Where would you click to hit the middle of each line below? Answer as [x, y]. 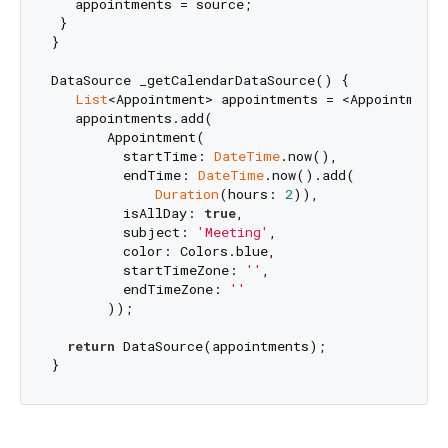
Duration [186, 193]
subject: [123, 231]
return [90, 345]
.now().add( [309, 174]
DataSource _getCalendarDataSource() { [199, 79]
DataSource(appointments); [220, 345]
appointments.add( [131, 117]
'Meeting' [232, 231]
